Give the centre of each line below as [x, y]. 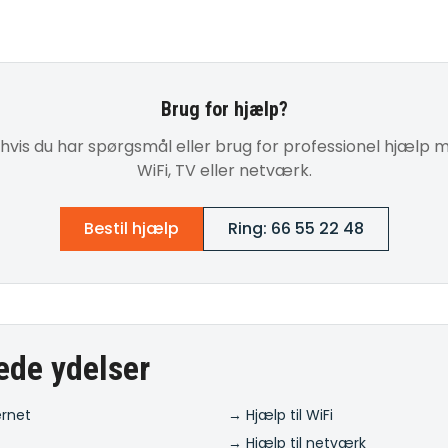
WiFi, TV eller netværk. [224, 170]
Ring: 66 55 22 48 [295, 228]
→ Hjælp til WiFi [280, 415]
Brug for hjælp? [224, 109]
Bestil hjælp [131, 228]
